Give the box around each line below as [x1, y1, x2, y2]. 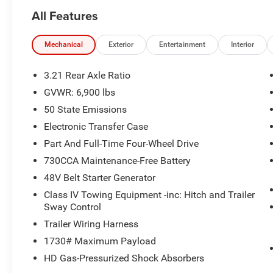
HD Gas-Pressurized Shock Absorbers [44, 252, 205, 264]
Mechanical [44, 40, 83, 49]
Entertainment [159, 40, 206, 49]
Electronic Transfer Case [44, 121, 149, 133]
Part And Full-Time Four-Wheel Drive [44, 138, 199, 150]
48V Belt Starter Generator [44, 172, 156, 184]
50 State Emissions [44, 104, 127, 116]
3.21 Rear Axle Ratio [44, 69, 131, 82]
